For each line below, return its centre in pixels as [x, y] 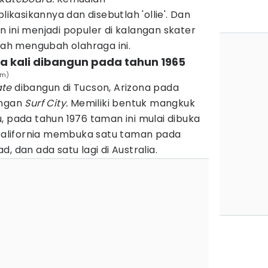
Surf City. [48, 103]
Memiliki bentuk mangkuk [133, 103]
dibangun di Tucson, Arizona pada [97, 88]
